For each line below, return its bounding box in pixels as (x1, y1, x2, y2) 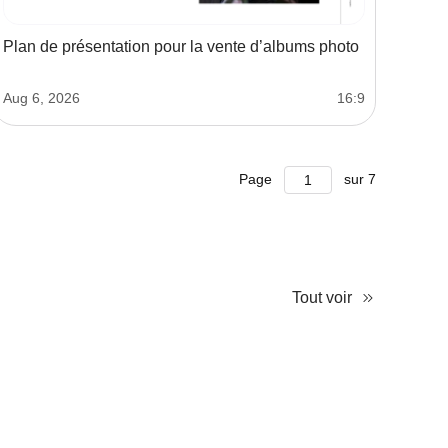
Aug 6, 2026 (3, 90, 80, 107)
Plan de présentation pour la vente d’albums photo (3, 38, 359, 56)
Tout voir (292, 289, 352, 307)
